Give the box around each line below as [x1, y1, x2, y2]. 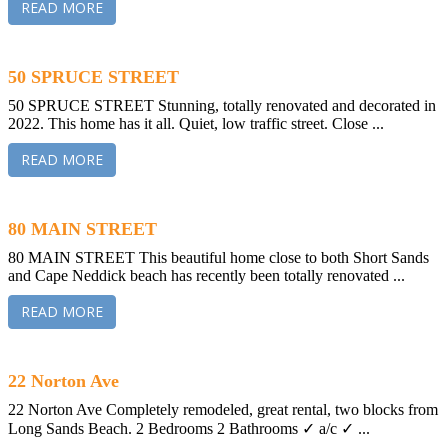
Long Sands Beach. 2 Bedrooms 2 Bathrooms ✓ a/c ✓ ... [8, 419, 370, 437]
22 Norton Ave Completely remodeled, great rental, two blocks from [8, 400, 438, 418]
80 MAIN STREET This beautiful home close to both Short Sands [8, 248, 429, 266]
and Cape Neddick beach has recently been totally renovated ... [8, 266, 405, 284]
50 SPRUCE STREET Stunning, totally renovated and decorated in [8, 96, 436, 114]
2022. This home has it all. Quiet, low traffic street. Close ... [8, 114, 384, 132]
